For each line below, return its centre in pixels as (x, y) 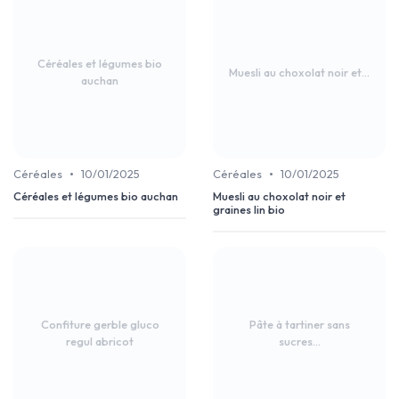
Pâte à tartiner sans (299, 325)
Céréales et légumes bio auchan (96, 196)
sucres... (299, 342)
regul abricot (100, 342)
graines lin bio (249, 210)
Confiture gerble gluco (100, 325)
